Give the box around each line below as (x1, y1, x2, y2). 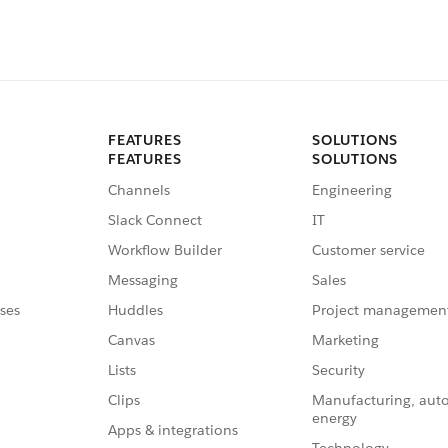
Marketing (312, 330, 379, 349)
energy (312, 408, 357, 427)
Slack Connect (108, 210, 202, 229)
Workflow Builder (108, 240, 222, 259)
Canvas (108, 330, 155, 349)
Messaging (108, 270, 178, 289)
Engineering (312, 180, 392, 199)
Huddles (108, 300, 163, 319)
